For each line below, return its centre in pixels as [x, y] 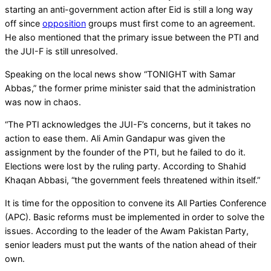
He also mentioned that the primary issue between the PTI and [132, 38]
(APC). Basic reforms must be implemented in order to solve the [135, 217]
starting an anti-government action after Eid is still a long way [129, 10]
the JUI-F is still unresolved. [61, 51]
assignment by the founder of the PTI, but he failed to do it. [125, 152]
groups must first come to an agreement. [171, 24]
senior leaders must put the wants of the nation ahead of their [131, 244]
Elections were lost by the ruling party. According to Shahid [126, 166]
